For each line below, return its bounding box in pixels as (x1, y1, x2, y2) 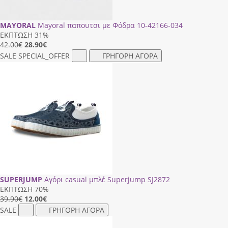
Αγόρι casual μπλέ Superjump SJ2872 (44, 174, 170, 184)
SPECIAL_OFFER (18, 50, 70, 61)
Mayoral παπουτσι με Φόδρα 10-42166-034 (38, 20, 183, 30)
